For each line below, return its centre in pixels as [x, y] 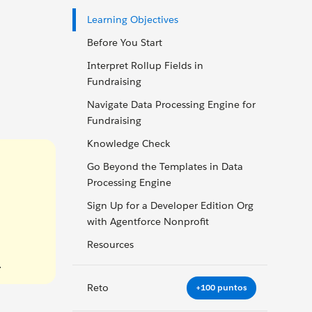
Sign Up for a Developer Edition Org [170, 205]
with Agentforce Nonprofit [148, 221]
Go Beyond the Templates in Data [165, 166]
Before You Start [125, 42]
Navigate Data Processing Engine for [171, 104]
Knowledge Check [128, 143]
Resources [110, 244]
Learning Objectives [133, 19]
